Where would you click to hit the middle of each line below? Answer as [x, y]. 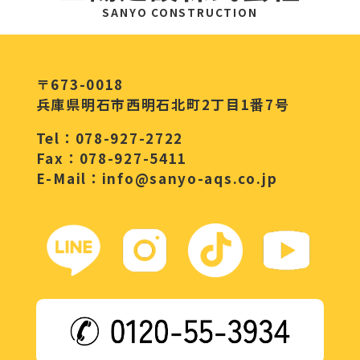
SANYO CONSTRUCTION [180, 12]
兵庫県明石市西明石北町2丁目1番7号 [163, 104]
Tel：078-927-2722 [110, 137]
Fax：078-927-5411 [112, 157]
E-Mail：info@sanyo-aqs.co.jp [157, 178]
